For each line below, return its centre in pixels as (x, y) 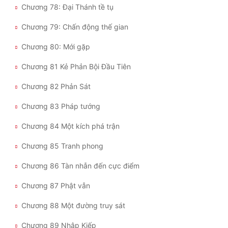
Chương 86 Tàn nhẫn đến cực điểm (80, 165)
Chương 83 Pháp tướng (61, 106)
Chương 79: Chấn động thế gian (75, 26)
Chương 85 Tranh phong (62, 146)
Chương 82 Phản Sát (56, 86)
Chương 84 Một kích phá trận (70, 126)
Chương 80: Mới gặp (56, 46)
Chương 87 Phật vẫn (56, 185)
